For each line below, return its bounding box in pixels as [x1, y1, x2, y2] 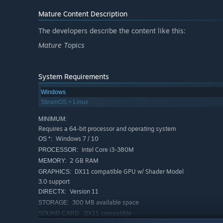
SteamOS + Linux [41, 99, 88, 106]
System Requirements [38, 72, 109, 81]
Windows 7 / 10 [54, 135, 99, 143]
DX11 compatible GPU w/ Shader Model [73, 168, 184, 176]
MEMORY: [38, 157, 66, 165]
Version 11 [68, 188, 99, 196]
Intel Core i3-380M [80, 146, 134, 154]
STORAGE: [38, 199, 69, 207]
